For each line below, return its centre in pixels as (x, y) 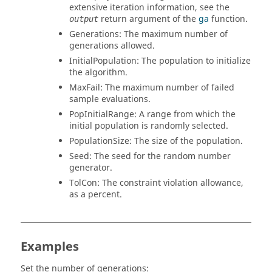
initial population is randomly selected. (149, 126)
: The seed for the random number (160, 156)
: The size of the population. (186, 141)
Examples (50, 247)
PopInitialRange (102, 114)
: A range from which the (185, 114)
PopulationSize (99, 141)
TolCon (83, 183)
